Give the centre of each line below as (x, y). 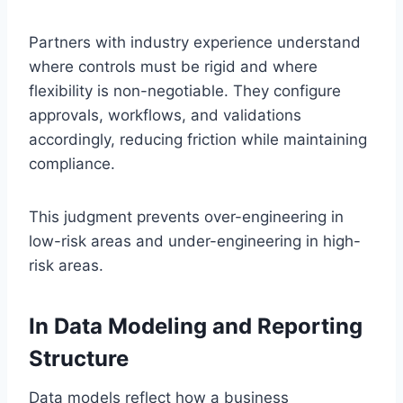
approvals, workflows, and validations (165, 115)
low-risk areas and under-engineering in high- (195, 241)
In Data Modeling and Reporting (196, 326)
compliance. (72, 163)
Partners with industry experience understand (195, 42)
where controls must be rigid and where (173, 66)
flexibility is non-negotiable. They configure (185, 90)
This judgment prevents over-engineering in (186, 216)
